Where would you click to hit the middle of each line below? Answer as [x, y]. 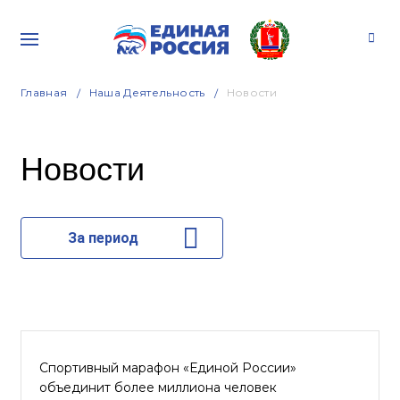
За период [103, 238]
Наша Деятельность [147, 92]
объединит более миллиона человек [158, 387]
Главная [44, 92]
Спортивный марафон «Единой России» [168, 368]
